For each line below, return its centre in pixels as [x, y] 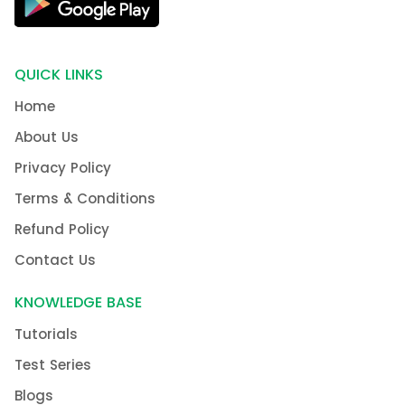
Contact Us [55, 259]
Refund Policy [62, 229]
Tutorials [46, 334]
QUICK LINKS [59, 74]
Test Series [53, 364]
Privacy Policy [63, 167]
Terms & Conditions [85, 198]
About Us [47, 137]
